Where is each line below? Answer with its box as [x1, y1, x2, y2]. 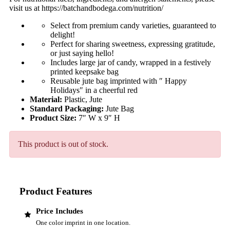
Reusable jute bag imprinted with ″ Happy [50, 76, 187, 85]
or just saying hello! [50, 48, 114, 57]
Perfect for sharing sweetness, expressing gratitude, [50, 39, 215, 48]
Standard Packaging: [30, 104, 106, 113]
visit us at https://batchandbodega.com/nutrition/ [9, 3, 163, 12]
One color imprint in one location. [36, 219, 130, 227]
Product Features [20, 185, 92, 197]
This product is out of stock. [18, 139, 108, 148]
